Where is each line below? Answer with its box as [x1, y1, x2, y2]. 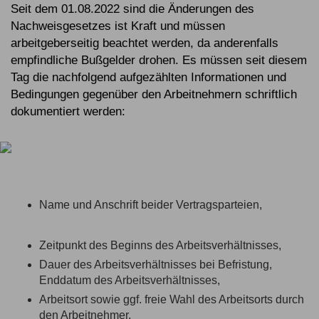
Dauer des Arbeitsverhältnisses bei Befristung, [39, 258, 272, 271]
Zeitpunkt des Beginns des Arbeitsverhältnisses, [39, 239, 281, 252]
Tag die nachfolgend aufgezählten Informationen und [11, 70, 286, 85]
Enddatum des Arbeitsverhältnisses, [39, 274, 220, 287]
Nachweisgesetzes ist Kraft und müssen [11, 19, 225, 33]
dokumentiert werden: [11, 105, 125, 119]
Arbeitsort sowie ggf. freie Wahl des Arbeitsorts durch [39, 293, 304, 306]
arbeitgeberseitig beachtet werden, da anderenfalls [11, 36, 278, 51]
